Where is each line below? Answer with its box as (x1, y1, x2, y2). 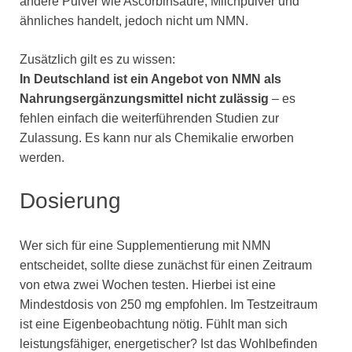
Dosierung (20, 189, 121, 214)
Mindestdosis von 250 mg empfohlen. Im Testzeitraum (20, 297, 317, 311)
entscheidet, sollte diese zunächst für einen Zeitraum (20, 258, 312, 272)
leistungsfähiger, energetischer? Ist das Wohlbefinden (20, 336, 317, 350)
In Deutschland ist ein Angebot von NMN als (20, 72, 281, 86)
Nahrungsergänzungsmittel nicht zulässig (20, 92, 269, 106)
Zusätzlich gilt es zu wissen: (20, 53, 175, 67)
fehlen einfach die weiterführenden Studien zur (20, 112, 279, 126)
